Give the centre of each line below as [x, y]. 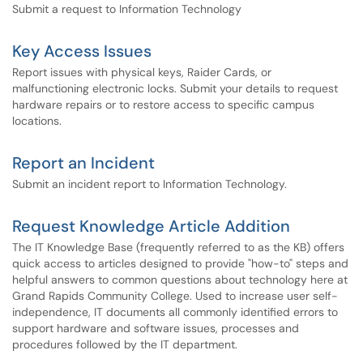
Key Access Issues [82, 51]
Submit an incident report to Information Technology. [149, 184]
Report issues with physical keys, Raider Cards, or [142, 72]
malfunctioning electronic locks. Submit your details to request [175, 88]
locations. [37, 121]
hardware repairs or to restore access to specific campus [163, 105]
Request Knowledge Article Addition [151, 226]
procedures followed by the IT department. [126, 344]
